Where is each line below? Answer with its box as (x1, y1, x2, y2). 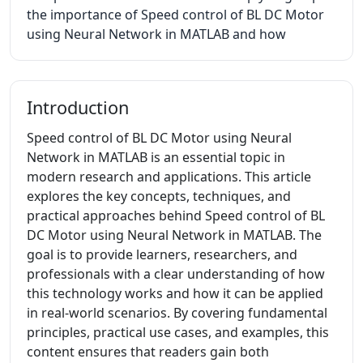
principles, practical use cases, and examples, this (27, 323, 329, 341)
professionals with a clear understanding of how (27, 265, 325, 283)
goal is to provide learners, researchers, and (27, 246, 297, 263)
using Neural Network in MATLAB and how (27, 25, 286, 43)
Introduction (27, 96, 129, 119)
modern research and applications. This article (27, 168, 311, 186)
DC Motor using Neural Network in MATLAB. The (27, 226, 322, 244)
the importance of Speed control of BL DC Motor (27, 6, 324, 23)
